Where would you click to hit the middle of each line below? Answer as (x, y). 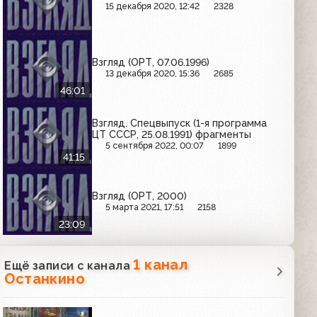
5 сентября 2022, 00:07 (155, 146)
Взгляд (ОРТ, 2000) (140, 196)
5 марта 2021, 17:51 (145, 207)
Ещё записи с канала (69, 265)
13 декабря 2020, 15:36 (153, 73)
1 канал (161, 264)
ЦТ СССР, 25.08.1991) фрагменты (172, 135)
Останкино (45, 278)
